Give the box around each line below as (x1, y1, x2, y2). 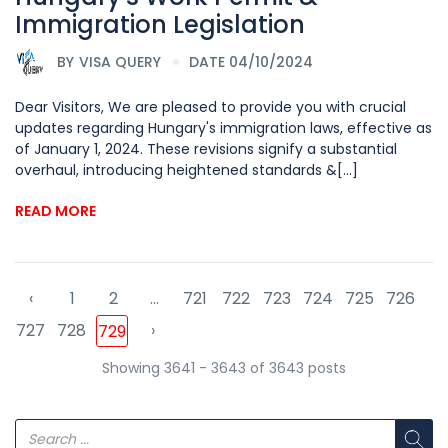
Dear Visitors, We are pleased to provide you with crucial (15, 97, 406, 118)
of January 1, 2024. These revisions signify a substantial (15, 139, 397, 160)
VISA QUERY (79, 51, 161, 72)
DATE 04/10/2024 (189, 51, 313, 72)
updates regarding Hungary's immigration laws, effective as (15, 118, 432, 139)
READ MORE (15, 201, 96, 222)
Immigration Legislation (15, 8, 305, 42)
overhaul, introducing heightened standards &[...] (15, 160, 358, 181)
